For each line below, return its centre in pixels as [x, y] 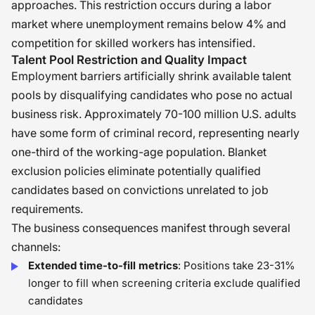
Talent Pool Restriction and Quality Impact [129, 60]
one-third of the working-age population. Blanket [139, 152]
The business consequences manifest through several [151, 228]
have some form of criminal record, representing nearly [155, 133]
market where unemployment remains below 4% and [149, 24]
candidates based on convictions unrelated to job [140, 190]
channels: [36, 247]
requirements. [47, 209]
